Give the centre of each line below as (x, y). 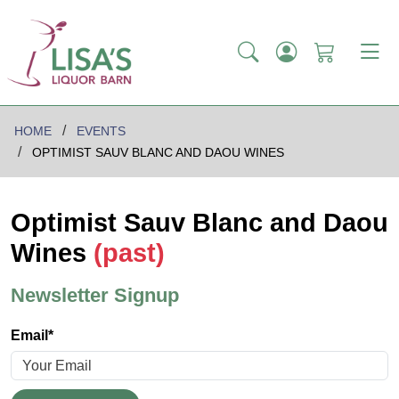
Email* (32, 336)
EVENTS (101, 131)
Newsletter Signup (95, 296)
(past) (129, 253)
